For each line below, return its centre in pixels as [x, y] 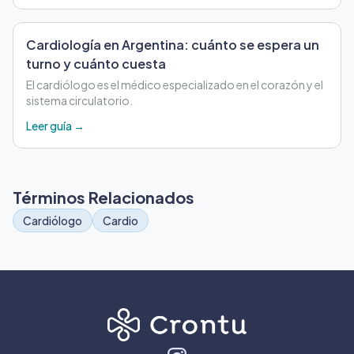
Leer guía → [55, 125]
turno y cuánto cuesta [96, 63]
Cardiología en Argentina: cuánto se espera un [173, 44]
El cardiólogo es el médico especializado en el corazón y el [175, 84]
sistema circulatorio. [79, 100]
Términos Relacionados [104, 197]
